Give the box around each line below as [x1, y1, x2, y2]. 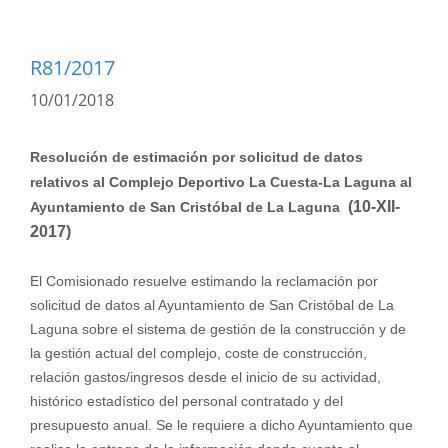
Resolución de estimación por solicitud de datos [30, 149, 363, 165]
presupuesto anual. [30, 417, 156, 433]
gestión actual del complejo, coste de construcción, [45, 345, 367, 361]
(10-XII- [344, 198, 400, 215]
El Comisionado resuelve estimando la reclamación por [30, 273, 378, 289]
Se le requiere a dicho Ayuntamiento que [156, 417, 413, 433]
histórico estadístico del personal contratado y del [30, 393, 343, 409]
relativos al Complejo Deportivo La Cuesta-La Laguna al [30, 174, 412, 190]
